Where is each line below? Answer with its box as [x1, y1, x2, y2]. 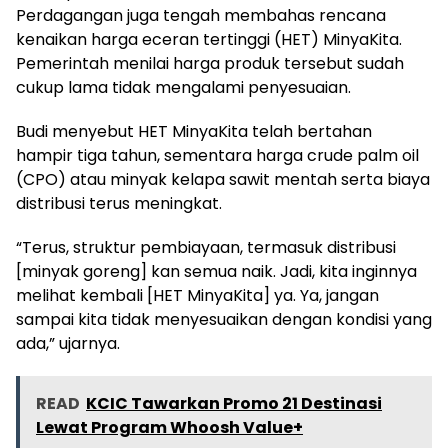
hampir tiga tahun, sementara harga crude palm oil [16, 143, 419, 167]
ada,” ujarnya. [16, 331, 120, 355]
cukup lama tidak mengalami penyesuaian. [16, 75, 351, 99]
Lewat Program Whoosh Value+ [36, 415, 303, 439]
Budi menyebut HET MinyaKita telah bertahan [16, 119, 372, 143]
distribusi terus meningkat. [16, 191, 222, 215]
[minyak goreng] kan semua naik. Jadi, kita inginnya [16, 259, 417, 283]
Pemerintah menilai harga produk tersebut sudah [16, 51, 404, 75]
